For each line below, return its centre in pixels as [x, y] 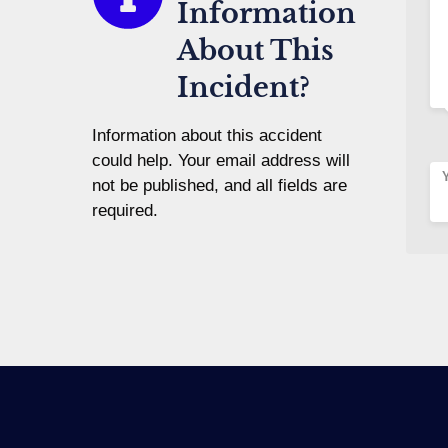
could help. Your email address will [221, 160]
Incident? [243, 87]
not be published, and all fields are [219, 185]
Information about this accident [207, 135]
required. [125, 210]
